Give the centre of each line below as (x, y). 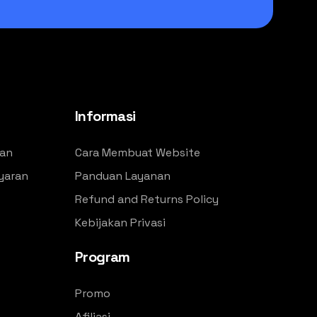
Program (102, 257)
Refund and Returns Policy (146, 199)
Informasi (105, 116)
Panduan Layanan (122, 175)
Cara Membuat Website (137, 152)
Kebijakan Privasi (120, 222)
